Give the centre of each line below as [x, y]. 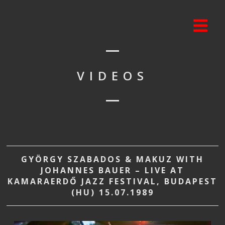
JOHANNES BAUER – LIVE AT [113, 170]
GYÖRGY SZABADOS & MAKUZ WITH [113, 159]
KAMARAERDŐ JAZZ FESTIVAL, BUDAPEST [113, 181]
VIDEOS [113, 76]
